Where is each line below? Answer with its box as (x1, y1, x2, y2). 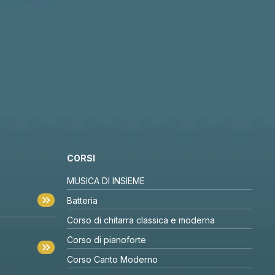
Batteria (66, 195, 98, 206)
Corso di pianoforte (66, 234, 146, 245)
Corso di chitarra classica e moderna (66, 214, 215, 225)
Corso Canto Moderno (66, 254, 158, 265)
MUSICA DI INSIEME (66, 175, 145, 186)
